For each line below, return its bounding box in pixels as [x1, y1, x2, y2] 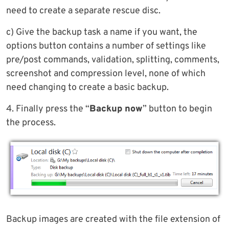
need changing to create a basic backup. [6, 82, 169, 94]
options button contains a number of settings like [6, 40, 206, 53]
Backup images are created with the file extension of [6, 213, 220, 225]
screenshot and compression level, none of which [6, 68, 205, 80]
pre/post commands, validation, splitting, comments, [6, 54, 219, 66]
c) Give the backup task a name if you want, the [6, 27, 197, 39]
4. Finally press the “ [6, 103, 89, 116]
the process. [6, 117, 56, 129]
